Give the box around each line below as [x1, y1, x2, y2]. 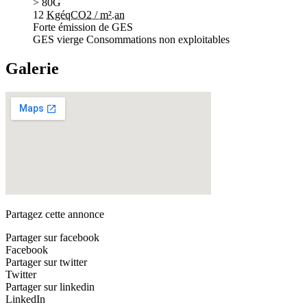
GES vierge [33, 33, 84, 45]
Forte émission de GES [33, 21, 133, 33]
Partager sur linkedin [5, 280, 95, 293]
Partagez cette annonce [5, 208, 104, 220]
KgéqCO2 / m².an [47, 8, 125, 21]
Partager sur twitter [5, 256, 87, 268]
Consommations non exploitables [86, 33, 230, 45]
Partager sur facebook [5, 231, 99, 243]
